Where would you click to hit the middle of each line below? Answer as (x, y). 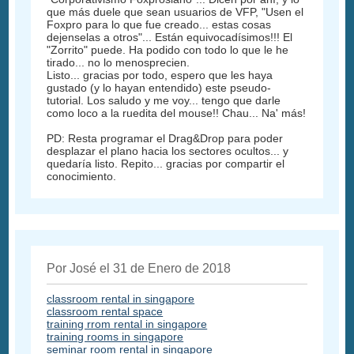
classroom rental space (105, 311)
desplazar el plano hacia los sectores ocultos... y (168, 151)
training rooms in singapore (115, 336)
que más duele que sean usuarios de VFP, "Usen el (175, 11)
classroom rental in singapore (121, 298)
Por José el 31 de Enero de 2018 (139, 268)
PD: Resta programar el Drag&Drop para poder (165, 138)
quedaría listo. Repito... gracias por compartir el (166, 163)
